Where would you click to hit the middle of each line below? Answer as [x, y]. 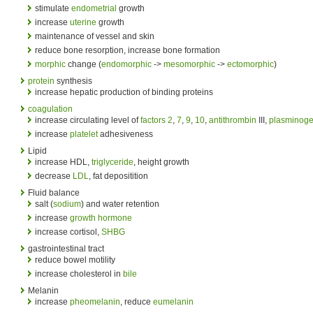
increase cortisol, [68, 232]
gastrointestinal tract [66, 248]
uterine [83, 22]
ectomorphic [250, 64]
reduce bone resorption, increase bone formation [128, 50]
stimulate [53, 8]
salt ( [44, 204]
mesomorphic [189, 64]
